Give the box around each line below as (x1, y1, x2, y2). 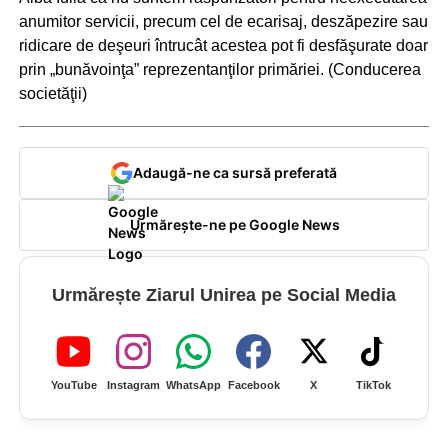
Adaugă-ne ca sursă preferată (132, 164, 337, 181)
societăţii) (18, 85, 87, 102)
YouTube (50, 378, 97, 391)
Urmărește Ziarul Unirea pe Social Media (51, 284, 396, 305)
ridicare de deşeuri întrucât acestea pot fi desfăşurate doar (18, 37, 428, 54)
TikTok (356, 378, 392, 391)
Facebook (227, 378, 280, 391)
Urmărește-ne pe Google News (129, 216, 340, 233)
